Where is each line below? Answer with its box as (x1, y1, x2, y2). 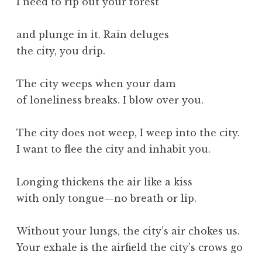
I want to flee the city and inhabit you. (16, 143, 211, 155)
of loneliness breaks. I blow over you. (16, 94, 204, 106)
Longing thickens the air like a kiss (16, 175, 192, 188)
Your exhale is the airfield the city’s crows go (16, 241, 243, 253)
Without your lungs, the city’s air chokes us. (16, 225, 240, 237)
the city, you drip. (16, 44, 105, 57)
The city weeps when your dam (16, 77, 175, 89)
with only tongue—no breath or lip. (16, 192, 196, 204)
